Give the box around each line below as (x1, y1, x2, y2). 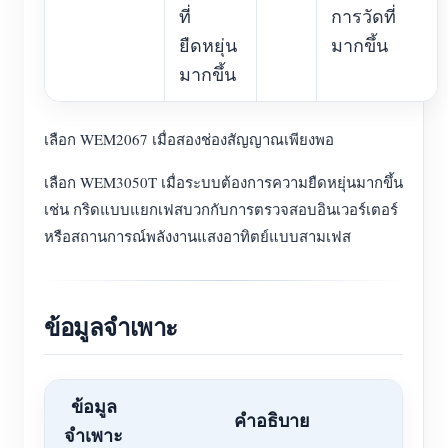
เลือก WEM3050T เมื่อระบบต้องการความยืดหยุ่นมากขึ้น (44, 172, 403, 192)
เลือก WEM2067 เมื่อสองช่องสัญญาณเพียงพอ (44, 129, 334, 149)
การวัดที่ (331, 4, 396, 28)
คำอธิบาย (234, 407, 310, 433)
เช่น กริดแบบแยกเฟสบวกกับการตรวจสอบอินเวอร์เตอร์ (44, 199, 398, 219)
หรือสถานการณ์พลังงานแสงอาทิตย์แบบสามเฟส (44, 226, 351, 246)
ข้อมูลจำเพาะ (44, 309, 178, 344)
